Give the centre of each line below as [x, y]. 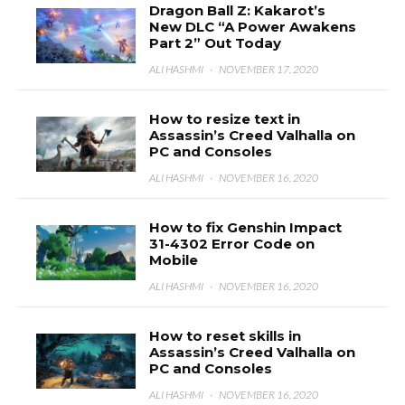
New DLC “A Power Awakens [253, 27]
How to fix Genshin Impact [246, 227]
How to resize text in [225, 119]
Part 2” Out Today [216, 43]
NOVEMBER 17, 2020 [269, 69]
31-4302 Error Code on [232, 244]
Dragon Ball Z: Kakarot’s [238, 10]
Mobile [174, 260]
